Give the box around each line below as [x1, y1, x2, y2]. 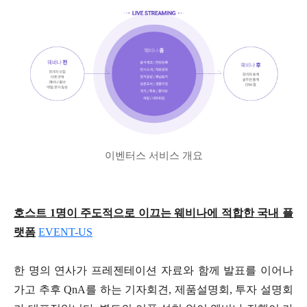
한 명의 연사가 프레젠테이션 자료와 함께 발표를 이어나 [14, 264, 293, 276]
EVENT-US [38, 225, 93, 238]
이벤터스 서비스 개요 [104, 149, 203, 161]
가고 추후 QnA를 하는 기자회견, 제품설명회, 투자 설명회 [14, 283, 293, 295]
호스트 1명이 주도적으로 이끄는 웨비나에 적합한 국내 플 [14, 206, 293, 219]
